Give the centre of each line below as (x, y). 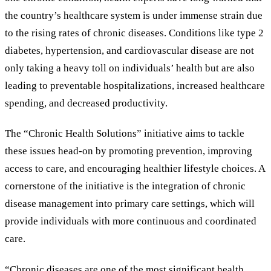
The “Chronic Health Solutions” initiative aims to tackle (125, 134)
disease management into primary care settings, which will (130, 204)
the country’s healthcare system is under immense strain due (134, 16)
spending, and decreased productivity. (86, 103)
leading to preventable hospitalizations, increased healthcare (135, 86)
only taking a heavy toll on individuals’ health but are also (130, 68)
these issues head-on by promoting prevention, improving (129, 151)
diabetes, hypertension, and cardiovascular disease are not (129, 51)
